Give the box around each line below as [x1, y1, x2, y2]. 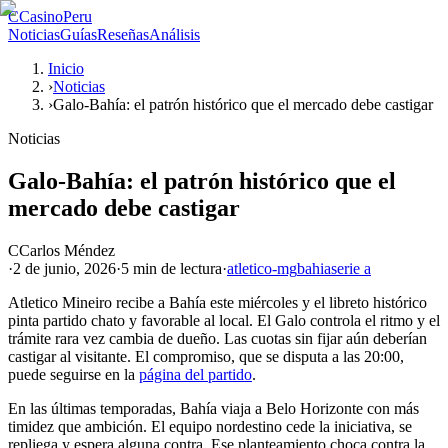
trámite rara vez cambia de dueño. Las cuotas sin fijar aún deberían [8, 329, 427, 347]
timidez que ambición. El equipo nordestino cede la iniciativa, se [8, 417, 412, 435]
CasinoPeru [19, 8, 92, 25]
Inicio [48, 60, 84, 77]
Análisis [149, 26, 200, 43]
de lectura [157, 259, 222, 277]
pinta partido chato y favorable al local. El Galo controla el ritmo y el [8, 311, 440, 329]
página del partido [139, 365, 252, 383]
